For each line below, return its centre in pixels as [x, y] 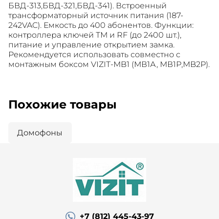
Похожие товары [62, 104]
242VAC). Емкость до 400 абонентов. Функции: [101, 25]
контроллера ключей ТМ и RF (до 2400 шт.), [95, 35]
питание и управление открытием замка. [91, 45]
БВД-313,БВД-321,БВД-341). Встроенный [87, 6]
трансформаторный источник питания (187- [96, 15]
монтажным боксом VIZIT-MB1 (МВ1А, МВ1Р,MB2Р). [109, 64]
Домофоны [40, 133]
